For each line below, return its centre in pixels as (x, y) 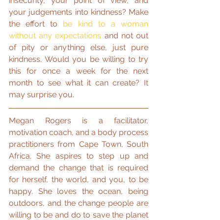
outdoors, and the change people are (79, 203)
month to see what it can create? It (79, 82)
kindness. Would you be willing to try (79, 59)
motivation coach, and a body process (79, 132)
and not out (125, 35)
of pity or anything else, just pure (79, 47)
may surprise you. (41, 94)
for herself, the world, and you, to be (79, 179)
